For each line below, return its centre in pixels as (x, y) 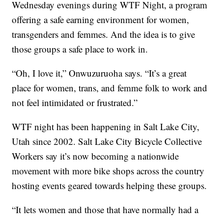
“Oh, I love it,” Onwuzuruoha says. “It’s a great (99, 73)
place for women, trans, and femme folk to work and (110, 88)
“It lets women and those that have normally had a (105, 210)
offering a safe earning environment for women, (101, 20)
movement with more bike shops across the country (108, 171)
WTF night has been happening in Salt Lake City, (106, 127)
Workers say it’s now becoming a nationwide (96, 156)
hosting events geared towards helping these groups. (110, 186)
